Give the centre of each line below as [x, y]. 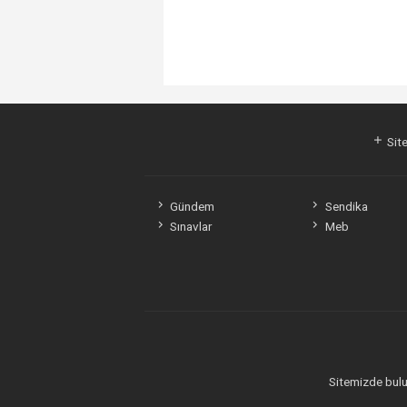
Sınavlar [190, 226]
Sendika [346, 206]
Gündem [192, 206]
